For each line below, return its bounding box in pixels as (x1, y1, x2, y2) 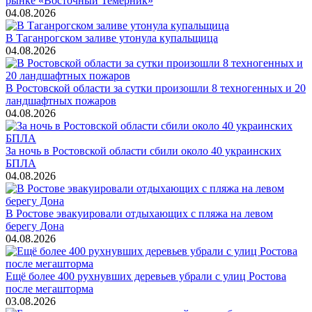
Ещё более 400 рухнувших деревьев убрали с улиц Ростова (6, 270, 286, 282)
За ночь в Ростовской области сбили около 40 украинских (6, 144, 281, 157)
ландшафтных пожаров (6, 94, 116, 107)
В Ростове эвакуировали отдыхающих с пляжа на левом (6, 207, 273, 219)
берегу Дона (6, 219, 64, 232)
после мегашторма (6, 282, 93, 295)
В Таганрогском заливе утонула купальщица (6, 31, 218, 44)
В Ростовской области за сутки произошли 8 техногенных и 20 (6, 81, 306, 94)
